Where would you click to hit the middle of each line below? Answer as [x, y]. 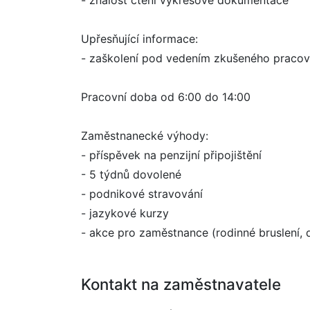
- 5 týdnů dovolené [131, 174]
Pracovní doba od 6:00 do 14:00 [166, 97]
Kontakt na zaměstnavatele [181, 284]
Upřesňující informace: [139, 39]
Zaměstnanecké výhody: [145, 136]
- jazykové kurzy [125, 213]
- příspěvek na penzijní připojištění [171, 155]
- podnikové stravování [142, 194]
